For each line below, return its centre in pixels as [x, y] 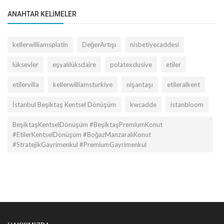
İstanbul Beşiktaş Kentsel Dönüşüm [64, 104]
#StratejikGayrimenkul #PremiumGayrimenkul [79, 144]
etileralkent [183, 84]
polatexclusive [131, 64]
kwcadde [143, 104]
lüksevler [25, 64]
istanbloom [187, 104]
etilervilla [26, 84]
